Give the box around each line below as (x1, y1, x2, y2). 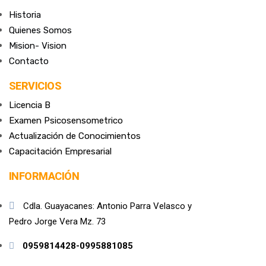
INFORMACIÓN (9, 170, 80, 182)
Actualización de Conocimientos (9, 131, 141, 141)
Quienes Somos (9, 25, 72, 36)
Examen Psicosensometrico (9, 115, 123, 126)
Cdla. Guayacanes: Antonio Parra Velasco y (23, 201, 192, 211)
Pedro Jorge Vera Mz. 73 (9, 216, 106, 227)
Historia (9, 9, 41, 20)
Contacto (9, 56, 49, 66)
